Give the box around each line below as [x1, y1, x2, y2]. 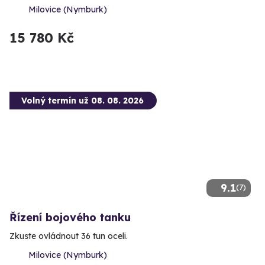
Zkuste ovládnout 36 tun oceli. [9, 231, 128, 242]
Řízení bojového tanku [9, 211, 131, 225]
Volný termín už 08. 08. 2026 [21, 95, 144, 106]
